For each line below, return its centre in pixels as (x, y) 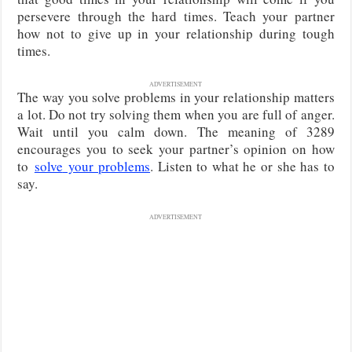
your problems (106, 166)
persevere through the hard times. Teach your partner (176, 16)
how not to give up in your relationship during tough (176, 33)
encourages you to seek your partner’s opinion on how (176, 148)
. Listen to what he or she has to (242, 166)
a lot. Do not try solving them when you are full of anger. (176, 114)
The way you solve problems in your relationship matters (176, 97)
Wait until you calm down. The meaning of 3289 (176, 131)
